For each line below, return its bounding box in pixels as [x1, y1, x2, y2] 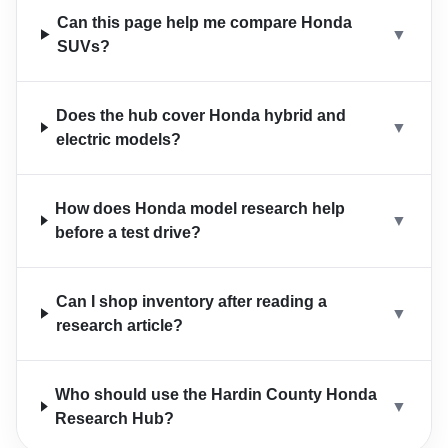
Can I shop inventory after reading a [56, 292, 328, 310]
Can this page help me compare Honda [57, 13, 353, 31]
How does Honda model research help [55, 199, 346, 217]
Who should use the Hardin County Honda [55, 385, 378, 403]
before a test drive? [55, 223, 202, 241]
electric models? [55, 130, 181, 148]
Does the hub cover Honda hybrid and [55, 106, 346, 124]
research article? [56, 316, 184, 334]
